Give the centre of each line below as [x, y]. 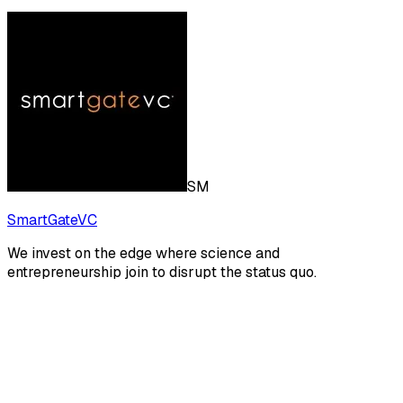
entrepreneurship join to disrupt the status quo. [162, 273]
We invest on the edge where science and [143, 254]
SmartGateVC [52, 220]
